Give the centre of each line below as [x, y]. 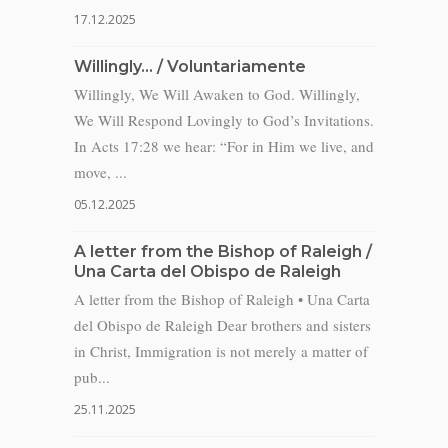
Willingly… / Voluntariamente [190, 66]
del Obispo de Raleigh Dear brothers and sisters [222, 325]
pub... [92, 377]
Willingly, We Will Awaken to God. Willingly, [217, 94]
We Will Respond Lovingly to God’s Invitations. [224, 120]
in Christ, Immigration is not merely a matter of [221, 351]
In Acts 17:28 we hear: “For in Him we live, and [224, 146]
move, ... [100, 172]
